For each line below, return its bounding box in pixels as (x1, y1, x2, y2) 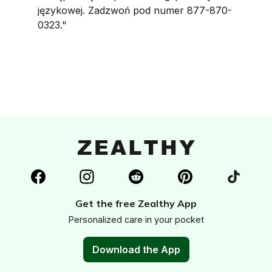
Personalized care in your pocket (68, 214, 204, 225)
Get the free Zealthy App (75, 197, 197, 209)
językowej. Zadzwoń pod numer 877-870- (38, 4, 233, 16)
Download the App (92, 243, 180, 256)
